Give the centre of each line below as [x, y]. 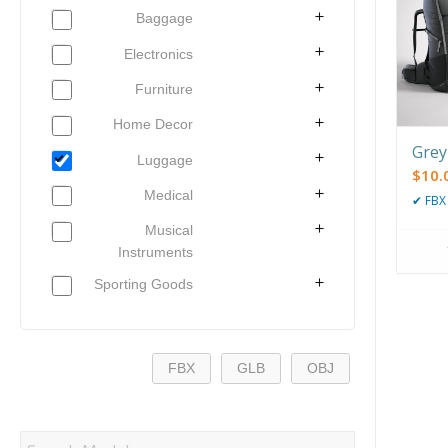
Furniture [164, 88]
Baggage [164, 18]
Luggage [165, 159]
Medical [168, 194]
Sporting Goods [143, 284]
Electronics [158, 53]
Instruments [155, 252]
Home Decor [153, 124]
